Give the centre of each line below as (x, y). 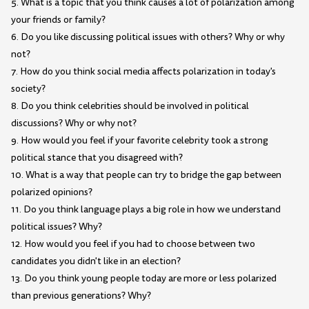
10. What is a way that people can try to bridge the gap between (146, 175)
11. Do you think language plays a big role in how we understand (146, 210)
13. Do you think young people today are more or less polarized (144, 279)
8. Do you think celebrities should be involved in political (130, 106)
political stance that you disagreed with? (97, 158)
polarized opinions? (52, 192)
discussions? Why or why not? (74, 123)
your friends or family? (58, 20)
